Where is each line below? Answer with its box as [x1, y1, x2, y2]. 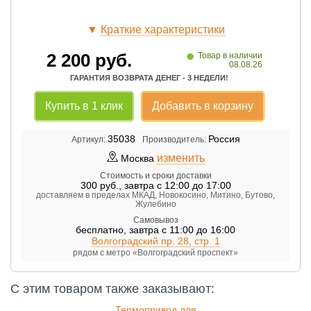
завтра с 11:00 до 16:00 [129, 224, 235, 236]
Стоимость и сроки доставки [99, 171, 212, 181]
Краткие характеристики [100, 24, 225, 36]
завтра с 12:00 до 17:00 [124, 180, 231, 192]
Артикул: [71, 135, 106, 145]
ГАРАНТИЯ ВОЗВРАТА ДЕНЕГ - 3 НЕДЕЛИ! [69, 74, 228, 83]
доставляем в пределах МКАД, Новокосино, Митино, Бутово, [36, 190, 275, 201]
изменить [156, 152, 205, 165]
